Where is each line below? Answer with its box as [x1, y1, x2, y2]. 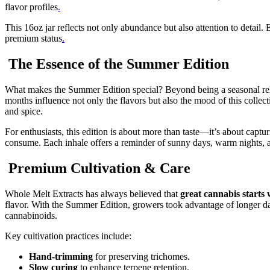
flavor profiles [5, 2, 58, 13]
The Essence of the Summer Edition [5, 56, 229, 72]
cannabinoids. [5, 210, 57, 221]
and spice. [5, 106, 43, 117]
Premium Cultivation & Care [5, 160, 190, 177]
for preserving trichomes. [93, 251, 190, 262]
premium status [5, 33, 62, 44]
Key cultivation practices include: [5, 231, 131, 242]
